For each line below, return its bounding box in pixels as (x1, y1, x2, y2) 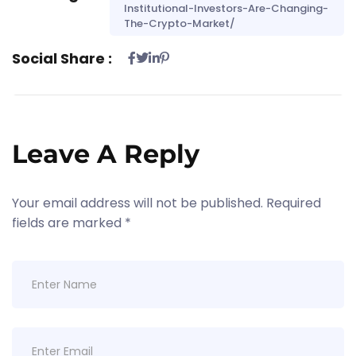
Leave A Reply (12, 138, 199, 169)
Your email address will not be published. (12, 194, 263, 212)
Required (266, 194, 321, 212)
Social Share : (12, 48, 112, 68)
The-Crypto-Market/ (124, 16, 235, 31)
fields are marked (12, 214, 125, 232)
